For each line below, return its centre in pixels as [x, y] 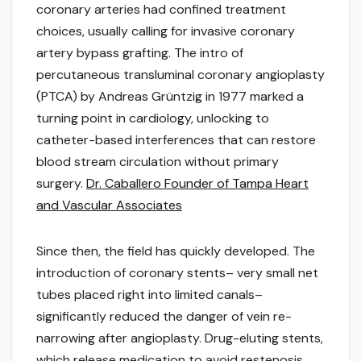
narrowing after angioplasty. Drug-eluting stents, [180, 338]
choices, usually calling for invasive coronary [166, 31]
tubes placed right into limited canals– [149, 295]
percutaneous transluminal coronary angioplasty [180, 75]
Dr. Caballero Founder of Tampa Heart [197, 184]
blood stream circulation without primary [158, 162]
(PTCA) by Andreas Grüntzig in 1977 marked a [170, 97]
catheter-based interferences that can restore [176, 140]
